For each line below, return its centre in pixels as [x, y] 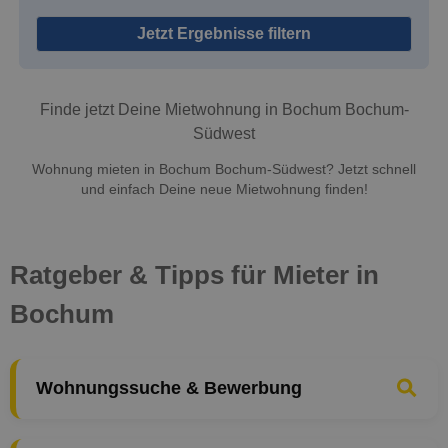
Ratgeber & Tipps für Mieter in [194, 274]
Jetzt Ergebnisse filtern [224, 33]
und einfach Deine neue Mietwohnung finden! [224, 189]
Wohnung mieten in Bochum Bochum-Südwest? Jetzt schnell [224, 169]
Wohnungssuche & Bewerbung [169, 388]
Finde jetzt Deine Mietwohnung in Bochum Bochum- [224, 110]
